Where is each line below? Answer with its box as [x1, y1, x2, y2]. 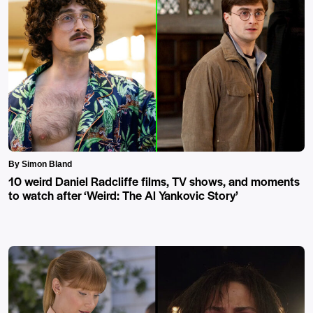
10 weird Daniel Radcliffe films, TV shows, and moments [8, 173, 300, 190]
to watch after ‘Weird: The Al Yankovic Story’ [8, 187, 238, 204]
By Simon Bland [8, 159, 72, 170]
